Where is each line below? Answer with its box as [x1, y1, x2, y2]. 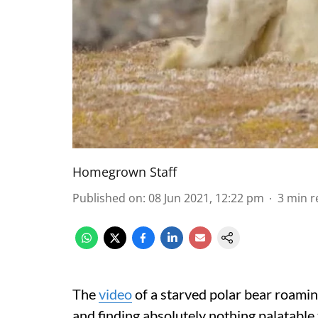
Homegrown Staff [72, 163, 177, 180]
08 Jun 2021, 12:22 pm [148, 190, 264, 206]
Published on [72, 190, 143, 206]
